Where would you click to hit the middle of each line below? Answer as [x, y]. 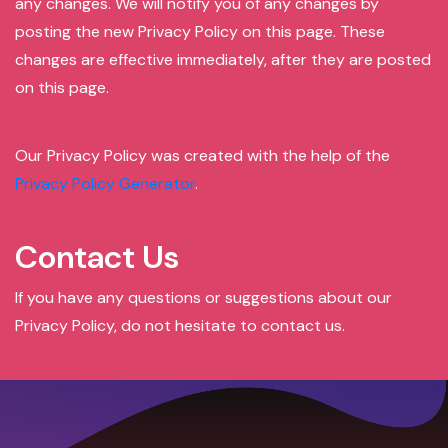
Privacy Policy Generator [105, 183]
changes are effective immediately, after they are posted [223, 59]
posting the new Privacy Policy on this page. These [200, 31]
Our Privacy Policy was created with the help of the [202, 155]
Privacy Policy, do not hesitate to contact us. [180, 325]
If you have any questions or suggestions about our [203, 297]
